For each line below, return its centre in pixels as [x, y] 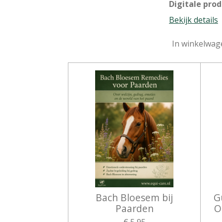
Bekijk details [194, 20]
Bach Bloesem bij [135, 198]
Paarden [134, 209]
